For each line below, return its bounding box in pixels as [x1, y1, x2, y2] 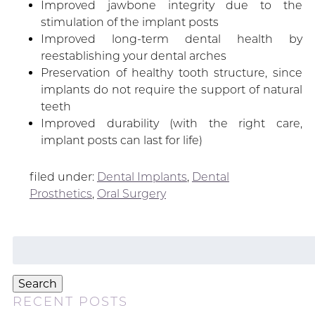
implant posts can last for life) [40, 134, 202, 148]
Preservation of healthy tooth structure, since [40, 66, 303, 80]
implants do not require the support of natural [40, 83, 303, 97]
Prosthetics [29, 187, 92, 201]
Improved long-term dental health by [40, 32, 303, 46]
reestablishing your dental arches [40, 49, 226, 63]
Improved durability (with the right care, [40, 117, 303, 131]
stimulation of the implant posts [40, 15, 219, 30]
